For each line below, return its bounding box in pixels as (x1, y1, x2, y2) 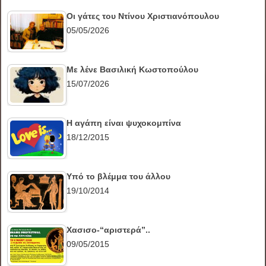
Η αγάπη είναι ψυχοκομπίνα (66, 118, 182, 128)
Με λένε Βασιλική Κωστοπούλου (66, 65, 199, 75)
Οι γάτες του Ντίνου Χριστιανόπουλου (66, 11, 220, 21)
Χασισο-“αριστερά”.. (66, 225, 151, 235)
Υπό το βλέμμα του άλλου (66, 172, 171, 182)
